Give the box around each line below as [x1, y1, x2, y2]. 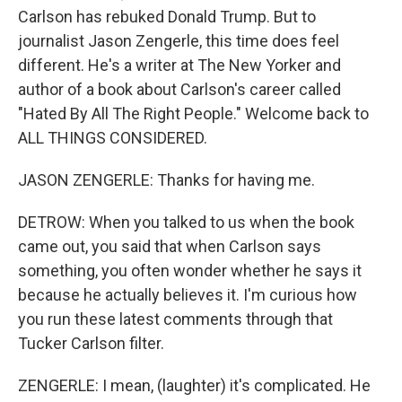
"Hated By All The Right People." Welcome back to [18, 104, 369, 123]
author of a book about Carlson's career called [18, 80, 341, 99]
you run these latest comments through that [18, 310, 333, 328]
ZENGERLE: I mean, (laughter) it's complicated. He [18, 376, 371, 395]
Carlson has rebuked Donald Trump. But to [18, 7, 316, 26]
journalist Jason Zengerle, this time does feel [18, 31, 339, 50]
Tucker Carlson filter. [18, 334, 164, 353]
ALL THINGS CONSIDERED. [18, 128, 207, 147]
